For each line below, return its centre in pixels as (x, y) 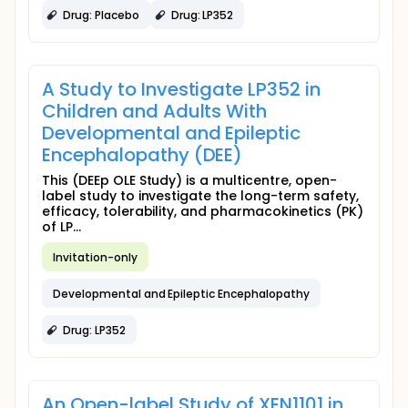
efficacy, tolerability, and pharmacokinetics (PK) (203, 211)
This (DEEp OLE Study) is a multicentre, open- (189, 180)
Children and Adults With (155, 111)
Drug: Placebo (101, 15)
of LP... (61, 227)
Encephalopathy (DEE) (143, 155)
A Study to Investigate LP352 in (182, 89)
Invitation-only (95, 257)
